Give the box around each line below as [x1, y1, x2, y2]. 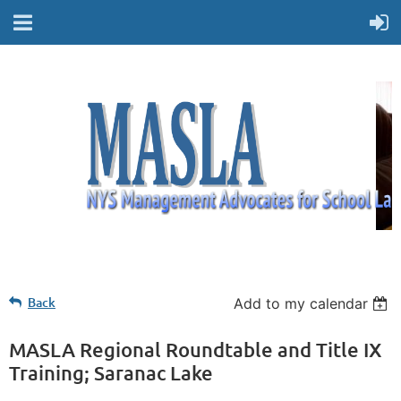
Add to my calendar [234, 294, 369, 312]
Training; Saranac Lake [9, 361, 213, 385]
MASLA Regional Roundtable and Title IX [9, 337, 381, 362]
